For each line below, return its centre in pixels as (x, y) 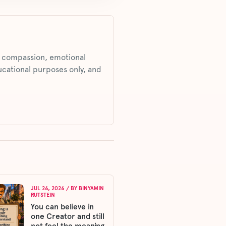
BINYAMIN (91, 188)
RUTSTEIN (43, 195)
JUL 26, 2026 (48, 188)
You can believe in (62, 206)
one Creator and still (68, 216)
